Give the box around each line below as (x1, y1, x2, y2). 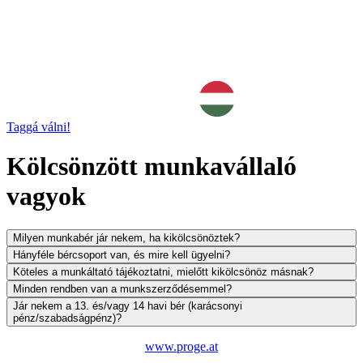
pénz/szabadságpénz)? (13, 311, 122, 324)
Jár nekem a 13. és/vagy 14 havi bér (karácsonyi (13, 299, 242, 312)
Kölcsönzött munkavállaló (6, 152, 297, 181)
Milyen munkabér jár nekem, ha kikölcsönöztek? (13, 231, 240, 244)
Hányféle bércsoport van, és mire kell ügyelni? (13, 248, 230, 261)
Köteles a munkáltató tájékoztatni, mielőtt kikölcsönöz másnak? (13, 265, 314, 278)
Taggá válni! (6, 119, 70, 134)
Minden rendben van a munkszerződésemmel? (13, 282, 232, 295)
